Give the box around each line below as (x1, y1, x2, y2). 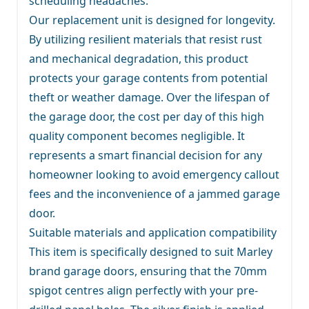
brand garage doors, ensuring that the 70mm (29, 263, 267, 279)
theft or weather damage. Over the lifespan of (29, 89, 270, 105)
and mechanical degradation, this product (29, 50, 248, 66)
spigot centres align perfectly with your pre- (29, 282, 258, 298)
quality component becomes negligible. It (29, 128, 245, 143)
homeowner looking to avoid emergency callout (29, 166, 279, 182)
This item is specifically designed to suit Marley (29, 243, 272, 259)
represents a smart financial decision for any (29, 147, 262, 163)
